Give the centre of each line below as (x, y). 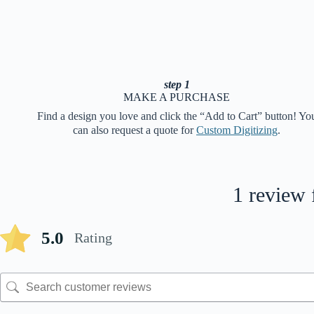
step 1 (177, 84)
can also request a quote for (135, 130)
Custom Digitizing (237, 130)
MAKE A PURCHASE (177, 97)
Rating (93, 238)
